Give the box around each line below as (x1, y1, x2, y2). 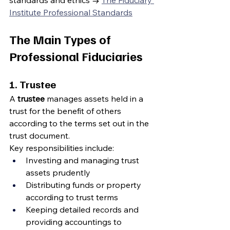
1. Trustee (9, 78, 56, 91)
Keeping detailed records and (26, 204, 141, 215)
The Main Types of (9, 31, 113, 47)
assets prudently (26, 167, 90, 178)
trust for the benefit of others (9, 106, 123, 116)
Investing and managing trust (26, 155, 141, 165)
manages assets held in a (45, 93, 145, 104)
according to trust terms (26, 192, 118, 202)
